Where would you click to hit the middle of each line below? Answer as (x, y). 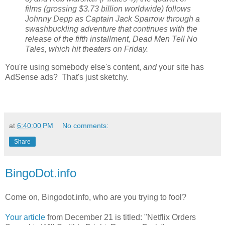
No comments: (86, 125)
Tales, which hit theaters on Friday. (87, 49)
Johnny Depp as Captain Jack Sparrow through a (113, 19)
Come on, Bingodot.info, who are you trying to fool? (96, 197)
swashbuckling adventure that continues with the (111, 29)
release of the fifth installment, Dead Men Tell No (111, 39)
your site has (180, 67)
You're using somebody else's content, (74, 67)
